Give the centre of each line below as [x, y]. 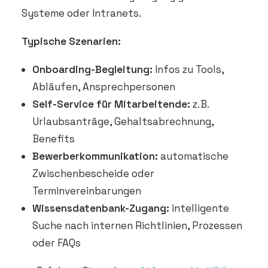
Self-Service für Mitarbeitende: [111, 104]
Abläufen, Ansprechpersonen [104, 87]
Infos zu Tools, [188, 69]
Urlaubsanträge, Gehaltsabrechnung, [123, 121]
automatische [193, 156]
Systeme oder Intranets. [81, 13]
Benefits [54, 139]
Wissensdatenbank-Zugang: [101, 208]
